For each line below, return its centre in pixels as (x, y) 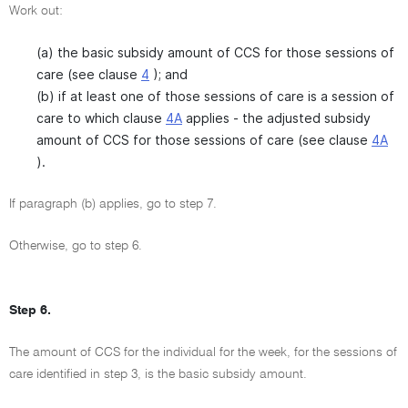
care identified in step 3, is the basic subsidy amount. (158, 374)
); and (168, 74)
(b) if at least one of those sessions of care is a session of (215, 96)
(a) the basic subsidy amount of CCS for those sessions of (215, 52)
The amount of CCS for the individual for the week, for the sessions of (203, 352)
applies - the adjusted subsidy (276, 118)
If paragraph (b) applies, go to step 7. (113, 204)
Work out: (36, 11)
